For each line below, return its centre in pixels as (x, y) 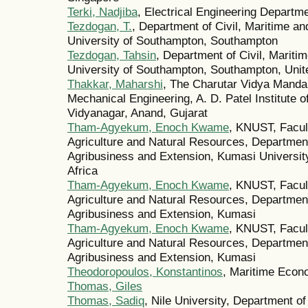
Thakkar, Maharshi (115, 84)
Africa (82, 171)
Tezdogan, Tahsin (112, 55)
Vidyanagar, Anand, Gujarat (137, 113)
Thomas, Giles (105, 286)
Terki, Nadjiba (102, 12)
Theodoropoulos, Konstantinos (145, 272)
